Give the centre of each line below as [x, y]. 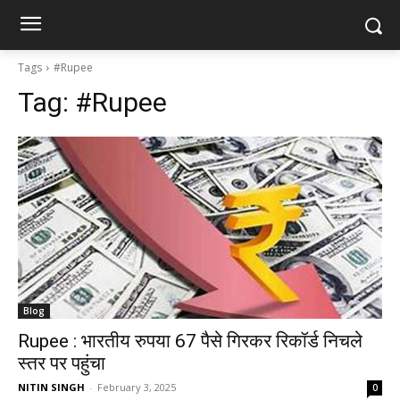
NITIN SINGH [51, 387]
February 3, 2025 [137, 387]
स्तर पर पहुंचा [62, 363]
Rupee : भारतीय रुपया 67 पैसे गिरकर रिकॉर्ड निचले [190, 341]
